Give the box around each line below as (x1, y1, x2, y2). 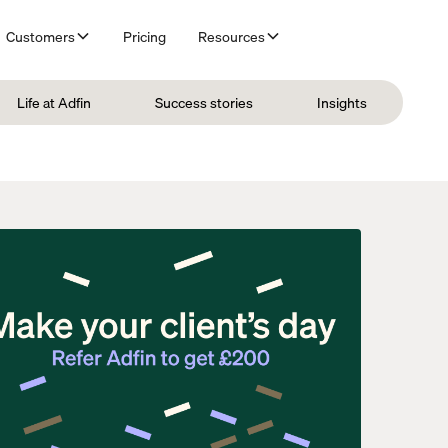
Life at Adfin (16, 91, 91, 114)
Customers (5, 24, 75, 48)
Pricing (122, 24, 166, 48)
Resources (197, 24, 265, 48)
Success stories (154, 91, 253, 114)
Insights (316, 91, 367, 114)
